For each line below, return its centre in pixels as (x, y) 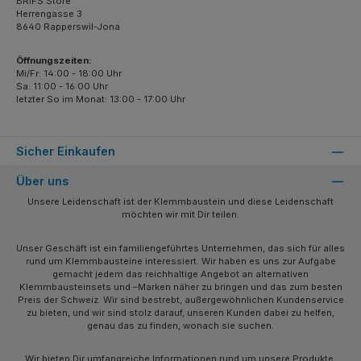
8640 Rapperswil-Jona (68, 27)
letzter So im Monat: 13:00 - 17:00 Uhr (101, 99)
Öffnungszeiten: (54, 60)
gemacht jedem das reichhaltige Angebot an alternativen (180, 274)
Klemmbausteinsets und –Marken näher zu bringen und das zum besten (180, 286)
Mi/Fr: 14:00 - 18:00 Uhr (69, 73)
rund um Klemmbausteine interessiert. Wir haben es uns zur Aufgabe (180, 261)
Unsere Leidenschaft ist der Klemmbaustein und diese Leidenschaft (180, 201)
